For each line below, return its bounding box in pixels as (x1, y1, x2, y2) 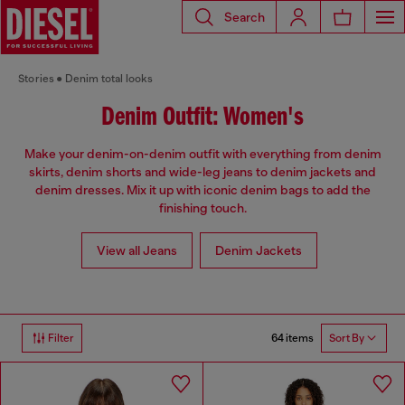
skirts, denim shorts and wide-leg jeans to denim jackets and (29, 165, 376, 180)
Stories (18, 72, 55, 85)
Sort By (329, 332, 364, 345)
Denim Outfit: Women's (101, 104, 304, 132)
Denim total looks (64, 72, 154, 85)
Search (224, 9, 265, 24)
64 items (271, 331, 314, 344)
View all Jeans (96, 243, 177, 259)
